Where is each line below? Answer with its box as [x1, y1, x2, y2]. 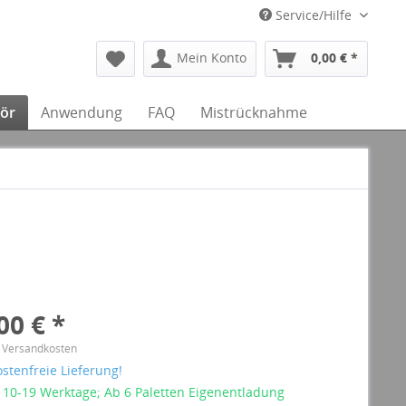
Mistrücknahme [200, 102, 307, 122]
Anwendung [41, 102, 122, 122]
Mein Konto [177, 49, 246, 66]
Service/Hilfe [272, 6, 355, 24]
